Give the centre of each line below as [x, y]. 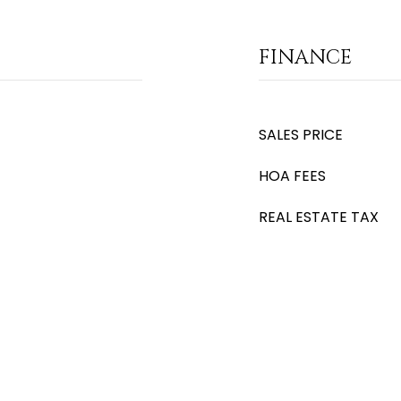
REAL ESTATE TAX [319, 217]
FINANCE [305, 58]
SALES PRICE [301, 135]
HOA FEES [292, 176]
